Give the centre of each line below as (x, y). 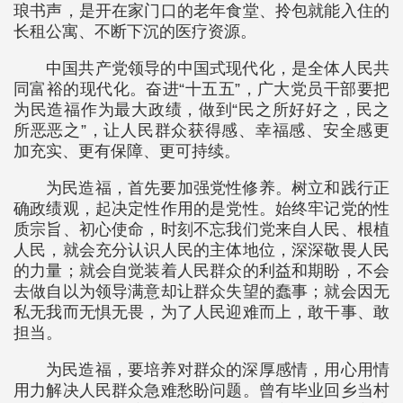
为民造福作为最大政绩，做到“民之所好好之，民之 (201, 110)
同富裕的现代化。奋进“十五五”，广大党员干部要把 (201, 89)
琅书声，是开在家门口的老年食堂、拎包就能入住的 (201, 11)
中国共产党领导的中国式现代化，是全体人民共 (218, 68)
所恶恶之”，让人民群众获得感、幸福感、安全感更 (201, 130)
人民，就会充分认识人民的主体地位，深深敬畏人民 (201, 250)
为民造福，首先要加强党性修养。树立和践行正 (218, 188)
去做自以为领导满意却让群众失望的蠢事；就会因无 (201, 291)
